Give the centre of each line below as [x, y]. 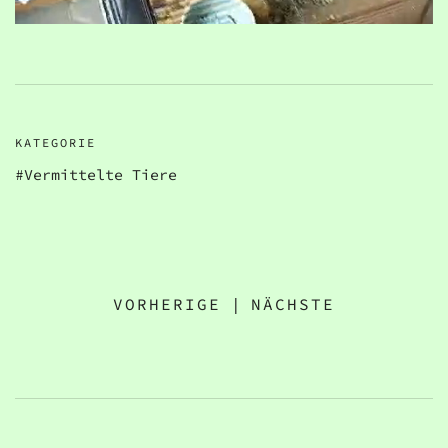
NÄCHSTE [293, 304]
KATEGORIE [55, 143]
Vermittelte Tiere [100, 175]
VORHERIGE [167, 304]
